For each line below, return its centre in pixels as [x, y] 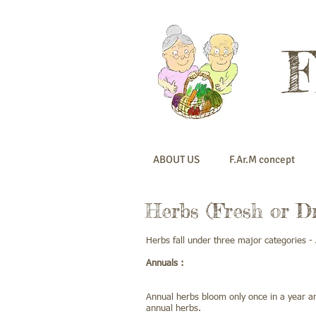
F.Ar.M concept [262, 159]
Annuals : [166, 263]
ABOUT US [176, 159]
